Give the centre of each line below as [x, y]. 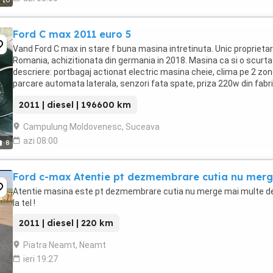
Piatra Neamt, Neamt [65, 245]
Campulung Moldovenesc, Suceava [91, 127]
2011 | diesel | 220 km [66, 223]
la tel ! [24, 203]
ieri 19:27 [41, 259]
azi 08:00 [41, 141]
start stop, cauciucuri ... [59, 95]
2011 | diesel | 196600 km [75, 105]
